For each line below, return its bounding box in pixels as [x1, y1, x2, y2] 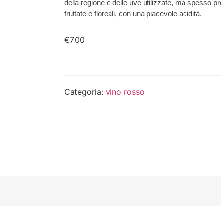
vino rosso [105, 86, 145, 97]
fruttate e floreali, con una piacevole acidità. [64, 9, 202, 18]
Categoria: [64, 86, 106, 97]
